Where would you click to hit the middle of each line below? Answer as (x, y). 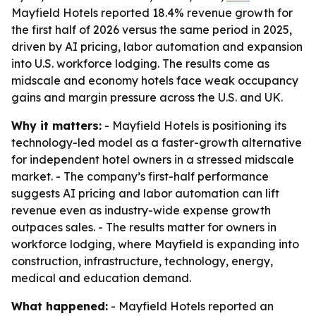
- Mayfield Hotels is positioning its (194, 126)
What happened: (60, 306)
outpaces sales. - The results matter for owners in (144, 227)
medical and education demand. (101, 278)
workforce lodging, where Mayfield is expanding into (155, 244)
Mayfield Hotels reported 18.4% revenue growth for (152, 13)
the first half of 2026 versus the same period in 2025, (152, 30)
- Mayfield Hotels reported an (191, 306)
